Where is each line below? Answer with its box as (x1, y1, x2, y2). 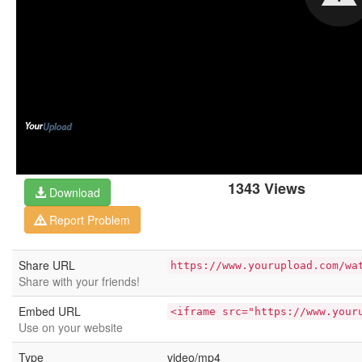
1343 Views (228, 178, 305, 199)
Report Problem (46, 212, 130, 228)
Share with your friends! (19, 273, 140, 289)
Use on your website (19, 319, 123, 335)
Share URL (19, 257, 75, 273)
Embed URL (19, 303, 81, 319)
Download (46, 184, 100, 200)
